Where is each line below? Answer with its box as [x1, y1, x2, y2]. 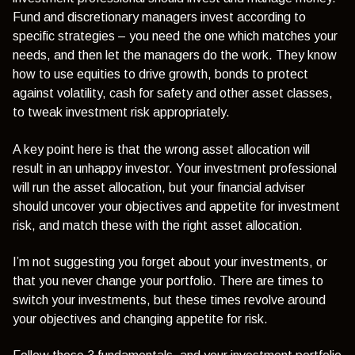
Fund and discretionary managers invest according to [13, 10, 306, 25]
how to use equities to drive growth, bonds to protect [13, 67, 308, 82]
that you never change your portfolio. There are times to [13, 273, 323, 288]
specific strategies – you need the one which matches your [13, 29, 338, 44]
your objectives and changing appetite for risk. [13, 311, 268, 326]
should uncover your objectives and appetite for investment [13, 199, 340, 213]
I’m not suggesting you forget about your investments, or [13, 254, 327, 269]
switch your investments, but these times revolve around [13, 292, 326, 307]
